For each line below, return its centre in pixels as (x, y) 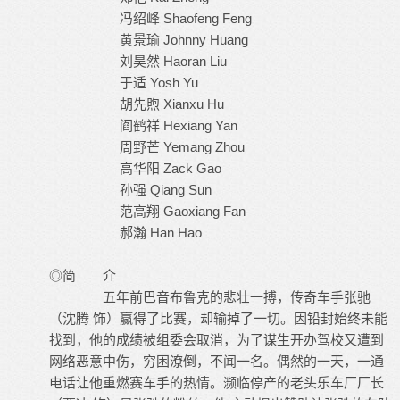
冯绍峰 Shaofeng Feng (150, 18)
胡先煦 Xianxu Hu (137, 104)
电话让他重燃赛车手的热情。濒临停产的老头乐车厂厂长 (217, 382)
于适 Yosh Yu (124, 82)
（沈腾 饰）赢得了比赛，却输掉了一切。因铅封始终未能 (218, 318)
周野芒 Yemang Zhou (147, 146)
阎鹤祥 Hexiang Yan (143, 125)
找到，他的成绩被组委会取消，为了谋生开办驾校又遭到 (217, 339)
